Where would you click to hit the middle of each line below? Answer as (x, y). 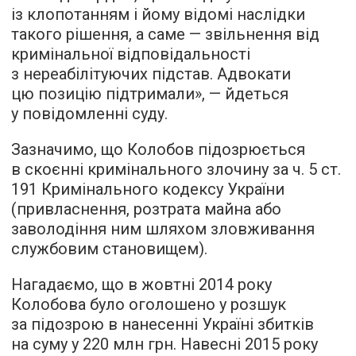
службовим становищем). (109, 248)
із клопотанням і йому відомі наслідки (158, 14)
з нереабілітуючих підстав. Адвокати (151, 74)
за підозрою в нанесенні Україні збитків (163, 324)
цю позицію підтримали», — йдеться (150, 93)
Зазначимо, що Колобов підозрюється (158, 149)
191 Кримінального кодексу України (148, 189)
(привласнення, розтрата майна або (146, 209)
